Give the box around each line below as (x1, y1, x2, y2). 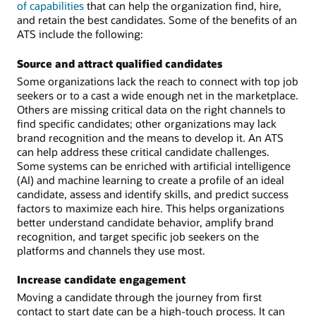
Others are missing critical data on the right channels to (17, 102, 286, 116)
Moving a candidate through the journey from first (17, 290, 262, 305)
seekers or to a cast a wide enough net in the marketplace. (17, 87, 298, 102)
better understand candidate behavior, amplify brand (17, 214, 274, 229)
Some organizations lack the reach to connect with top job (17, 73, 298, 88)
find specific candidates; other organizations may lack (17, 116, 276, 130)
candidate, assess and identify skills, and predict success (17, 186, 288, 201)
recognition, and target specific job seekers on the (17, 229, 259, 243)
